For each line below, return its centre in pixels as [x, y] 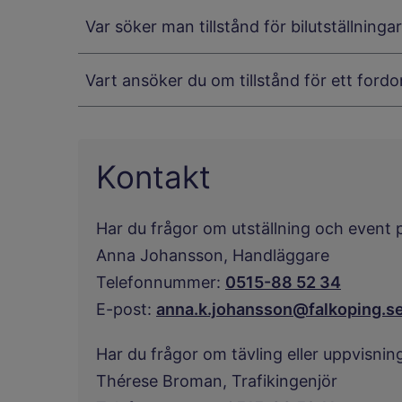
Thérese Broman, [164, 381]
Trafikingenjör [284, 381]
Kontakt [153, 177]
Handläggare [281, 255]
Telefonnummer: [158, 282]
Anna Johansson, [164, 255]
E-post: [124, 309]
